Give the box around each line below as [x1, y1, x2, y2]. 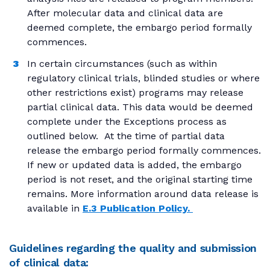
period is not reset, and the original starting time [27, 173, 253, 185]
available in [27, 202, 83, 214]
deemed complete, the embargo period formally [27, 21, 252, 33]
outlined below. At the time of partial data [27, 130, 225, 142]
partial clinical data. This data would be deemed [27, 101, 253, 113]
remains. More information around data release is [27, 187, 259, 199]
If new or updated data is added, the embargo [27, 159, 242, 171]
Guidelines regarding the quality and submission [9, 242, 257, 255]
